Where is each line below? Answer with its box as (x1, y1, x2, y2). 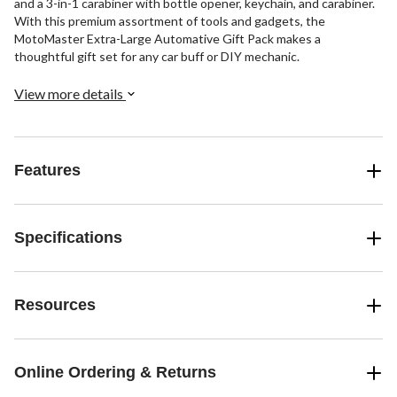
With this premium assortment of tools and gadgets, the (14, 13, 325, 29)
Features (14, 161, 81, 180)
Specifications (14, 229, 122, 247)
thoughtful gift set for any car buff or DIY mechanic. (14, 49, 300, 65)
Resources (14, 296, 96, 315)
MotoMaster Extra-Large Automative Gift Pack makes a (14, 31, 321, 47)
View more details (14, 85, 126, 103)
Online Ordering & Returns (14, 363, 216, 382)
